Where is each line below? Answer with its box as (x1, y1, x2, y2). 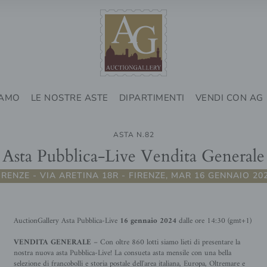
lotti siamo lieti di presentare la (146, 235, 240, 249)
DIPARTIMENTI (119, 92, 185, 104)
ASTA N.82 (113, 130, 154, 139)
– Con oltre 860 (91, 235, 147, 249)
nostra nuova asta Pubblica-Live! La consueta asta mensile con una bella (13, 246, 231, 260)
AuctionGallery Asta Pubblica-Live (13, 214, 120, 228)
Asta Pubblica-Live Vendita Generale (2, 142, 265, 167)
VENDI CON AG (195, 92, 263, 104)
